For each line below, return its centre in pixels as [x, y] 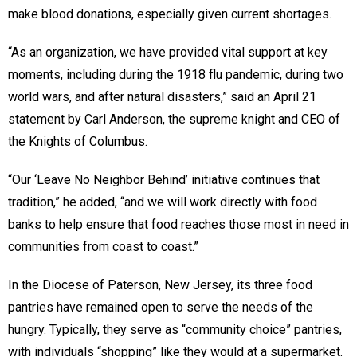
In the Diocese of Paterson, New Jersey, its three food [160, 284]
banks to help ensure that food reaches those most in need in [178, 224]
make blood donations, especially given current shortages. [170, 14]
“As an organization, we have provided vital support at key [168, 52]
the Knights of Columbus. [78, 141]
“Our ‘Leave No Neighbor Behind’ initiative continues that [164, 179]
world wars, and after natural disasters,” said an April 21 [162, 96]
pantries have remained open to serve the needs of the [161, 307]
